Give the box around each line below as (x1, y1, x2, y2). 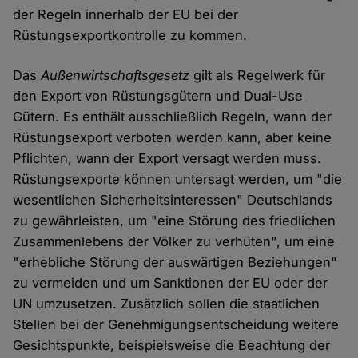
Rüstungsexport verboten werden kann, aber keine (13, 129, 332, 145)
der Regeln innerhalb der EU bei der (13, 6, 239, 22)
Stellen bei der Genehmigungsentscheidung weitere (13, 316, 340, 332)
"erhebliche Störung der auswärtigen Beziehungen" (13, 253, 338, 270)
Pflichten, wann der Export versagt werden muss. (13, 149, 322, 166)
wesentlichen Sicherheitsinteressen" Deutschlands (13, 191, 333, 208)
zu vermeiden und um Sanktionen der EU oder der (13, 274, 328, 291)
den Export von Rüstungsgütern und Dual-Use (13, 87, 304, 104)
